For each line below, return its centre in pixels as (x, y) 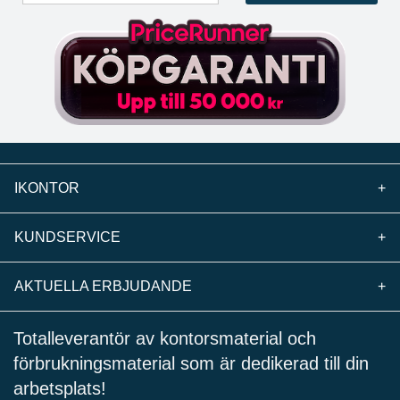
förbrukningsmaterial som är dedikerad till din (191, 364)
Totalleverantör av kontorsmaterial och (165, 339)
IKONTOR (47, 188)
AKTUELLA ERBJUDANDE (103, 287)
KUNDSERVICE (67, 237)
